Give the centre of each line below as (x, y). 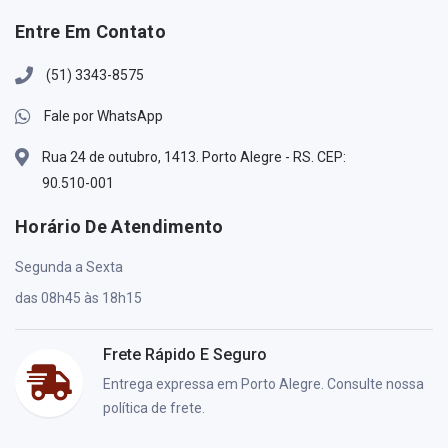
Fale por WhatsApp (103, 116)
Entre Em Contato (90, 32)
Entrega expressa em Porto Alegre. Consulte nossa (263, 384)
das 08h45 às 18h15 (78, 298)
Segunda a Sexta (69, 267)
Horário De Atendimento (119, 227)
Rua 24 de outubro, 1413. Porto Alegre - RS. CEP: (194, 157)
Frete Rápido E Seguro (185, 355)
